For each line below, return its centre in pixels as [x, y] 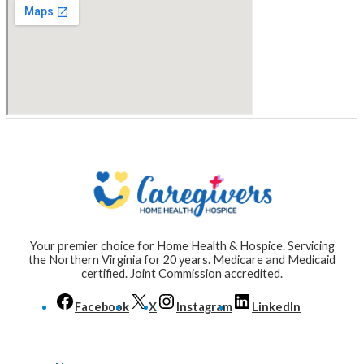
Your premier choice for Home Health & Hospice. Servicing [182, 245]
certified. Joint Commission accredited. [182, 273]
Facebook [102, 307]
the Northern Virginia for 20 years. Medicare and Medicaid [182, 259]
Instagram [204, 307]
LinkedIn [276, 307]
